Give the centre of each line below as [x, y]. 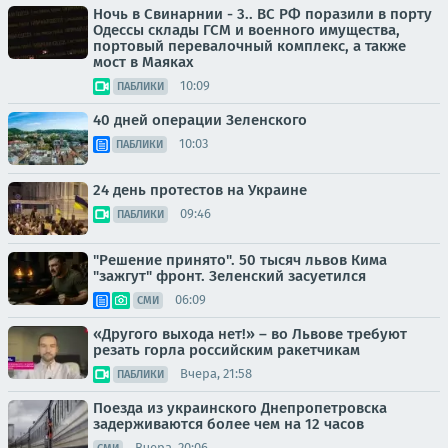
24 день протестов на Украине [200, 189]
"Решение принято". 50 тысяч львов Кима [240, 259]
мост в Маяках [143, 61]
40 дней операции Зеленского [200, 119]
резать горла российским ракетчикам [226, 349]
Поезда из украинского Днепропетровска [240, 407]
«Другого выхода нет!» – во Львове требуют [250, 333]
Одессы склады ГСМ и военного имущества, [246, 29]
